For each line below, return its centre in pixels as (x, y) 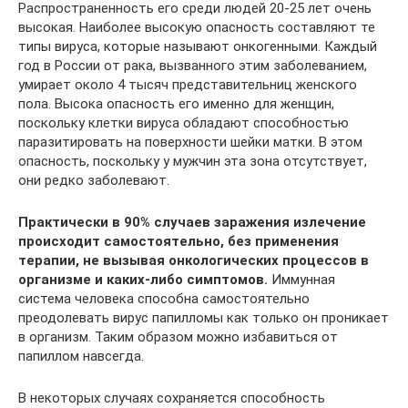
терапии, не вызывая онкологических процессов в (194, 260)
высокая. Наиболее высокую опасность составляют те (197, 27)
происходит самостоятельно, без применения (178, 241)
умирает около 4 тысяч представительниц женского (188, 85)
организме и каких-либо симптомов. (143, 280)
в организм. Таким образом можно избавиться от (178, 337)
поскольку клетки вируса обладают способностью (184, 123)
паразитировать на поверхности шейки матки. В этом (190, 142)
